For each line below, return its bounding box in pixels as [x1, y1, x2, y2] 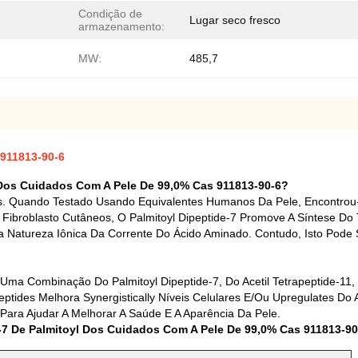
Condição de [78, 7, 142, 20]
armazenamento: [78, 20, 165, 33]
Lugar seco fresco [189, 14, 280, 26]
